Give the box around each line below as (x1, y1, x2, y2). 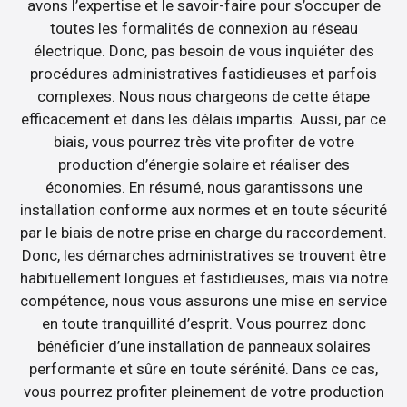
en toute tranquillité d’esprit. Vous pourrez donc (41, 313, 366, 333)
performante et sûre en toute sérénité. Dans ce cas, (29, 359, 378, 378)
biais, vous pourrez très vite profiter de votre (53, 132, 354, 151)
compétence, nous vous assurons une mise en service (20, 291, 387, 310)
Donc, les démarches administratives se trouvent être (21, 245, 386, 264)
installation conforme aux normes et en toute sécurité (20, 200, 387, 219)
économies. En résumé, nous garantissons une (45, 177, 362, 196)
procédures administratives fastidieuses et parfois (30, 64, 377, 83)
